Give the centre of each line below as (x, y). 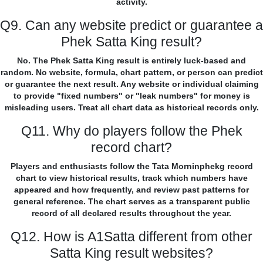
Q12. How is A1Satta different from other (131, 237)
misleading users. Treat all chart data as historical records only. (131, 108)
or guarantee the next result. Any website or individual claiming (131, 84)
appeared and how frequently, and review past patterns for (131, 190)
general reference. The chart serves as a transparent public (131, 202)
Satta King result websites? (131, 253)
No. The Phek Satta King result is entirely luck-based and (131, 61)
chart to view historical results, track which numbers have (131, 178)
